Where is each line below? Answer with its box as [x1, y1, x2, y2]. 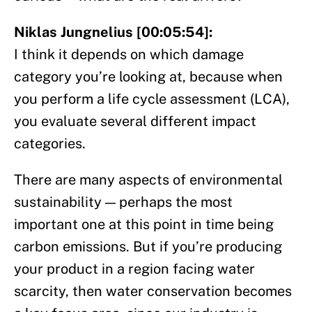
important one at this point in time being [14, 216, 274, 233]
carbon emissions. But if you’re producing [14, 238, 282, 256]
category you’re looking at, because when [14, 68, 283, 86]
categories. [14, 135, 86, 153]
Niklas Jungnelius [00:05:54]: [14, 24, 212, 41]
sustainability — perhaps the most [14, 194, 233, 211]
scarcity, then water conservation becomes [14, 283, 292, 300]
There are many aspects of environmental [14, 171, 283, 189]
